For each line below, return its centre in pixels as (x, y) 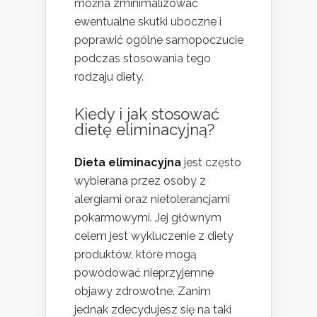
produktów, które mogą (136, 254)
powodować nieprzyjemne (144, 272)
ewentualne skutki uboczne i (148, 21)
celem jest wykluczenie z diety (154, 236)
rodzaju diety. (109, 76)
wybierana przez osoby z (140, 180)
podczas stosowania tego (143, 58)
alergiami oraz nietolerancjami (152, 199)
